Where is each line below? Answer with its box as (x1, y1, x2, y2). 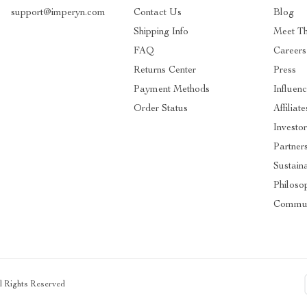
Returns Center (133, 65, 196, 75)
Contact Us (133, 8, 182, 18)
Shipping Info (133, 27, 188, 37)
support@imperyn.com (11, 8, 106, 18)
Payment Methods (133, 84, 210, 95)
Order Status (133, 103, 188, 114)
